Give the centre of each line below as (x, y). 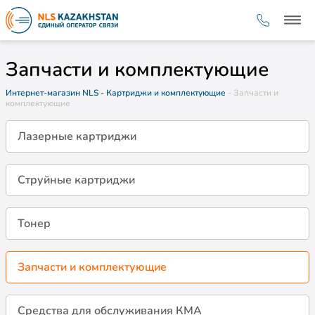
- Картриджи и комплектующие (164, 93)
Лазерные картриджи (77, 137)
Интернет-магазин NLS (52, 93)
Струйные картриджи (76, 180)
